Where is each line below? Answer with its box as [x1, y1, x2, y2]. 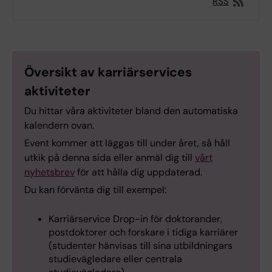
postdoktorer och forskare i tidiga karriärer [49, 226, 238, 239]
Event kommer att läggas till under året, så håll [24, 137, 230, 150]
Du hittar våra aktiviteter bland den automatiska [24, 104, 238, 118]
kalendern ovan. [24, 119, 94, 132]
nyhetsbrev [24, 166, 75, 179]
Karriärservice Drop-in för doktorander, [49, 212, 222, 226]
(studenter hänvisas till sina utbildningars [49, 239, 233, 253]
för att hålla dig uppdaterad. [75, 166, 202, 179]
